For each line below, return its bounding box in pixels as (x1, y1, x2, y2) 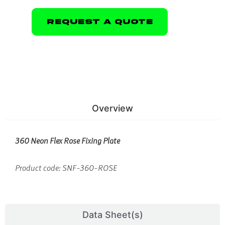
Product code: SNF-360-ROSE (15, 163, 117, 173)
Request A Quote (47, 17, 153, 26)
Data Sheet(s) (82, 209, 143, 220)
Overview (92, 102, 133, 114)
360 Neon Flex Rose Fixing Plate (15, 136, 120, 146)
